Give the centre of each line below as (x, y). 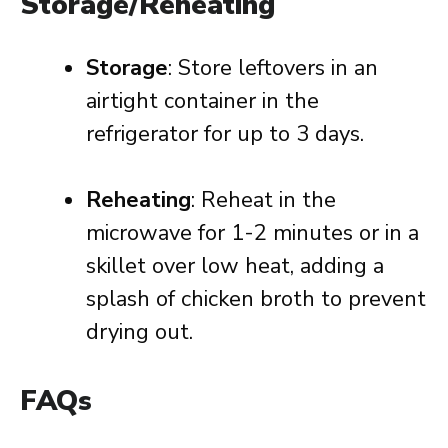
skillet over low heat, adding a (235, 266)
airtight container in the (202, 101)
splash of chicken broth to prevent (256, 299)
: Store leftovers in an (273, 68)
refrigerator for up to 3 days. (225, 134)
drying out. (139, 332)
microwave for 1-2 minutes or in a (252, 233)
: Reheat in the (263, 200)
